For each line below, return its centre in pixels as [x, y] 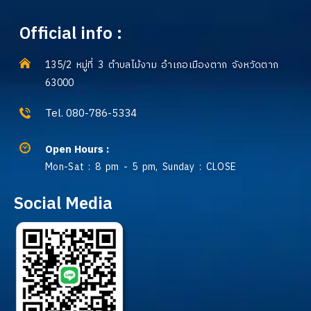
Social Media [63, 204]
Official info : [71, 34]
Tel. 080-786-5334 [91, 114]
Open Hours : [77, 149]
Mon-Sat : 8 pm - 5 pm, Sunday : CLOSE [141, 167]
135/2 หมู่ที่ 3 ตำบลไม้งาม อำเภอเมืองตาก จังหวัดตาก [162, 65]
